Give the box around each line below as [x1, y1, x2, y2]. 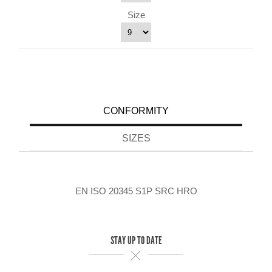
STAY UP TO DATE [110, 234, 162, 248]
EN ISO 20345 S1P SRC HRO [75, 186, 197, 197]
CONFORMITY [103, 106, 169, 117]
